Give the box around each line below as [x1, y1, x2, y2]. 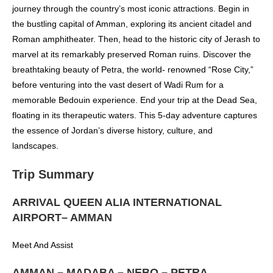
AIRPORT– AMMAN [12, 211, 112, 224]
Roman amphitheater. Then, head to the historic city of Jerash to [12, 34, 260, 44]
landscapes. [12, 141, 58, 151]
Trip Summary [12, 168, 94, 182]
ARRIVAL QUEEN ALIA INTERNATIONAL [12, 196, 222, 209]
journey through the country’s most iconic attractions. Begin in [12, 4, 249, 14]
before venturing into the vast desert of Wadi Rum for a [12, 80, 224, 90]
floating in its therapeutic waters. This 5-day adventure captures [12, 110, 257, 121]
